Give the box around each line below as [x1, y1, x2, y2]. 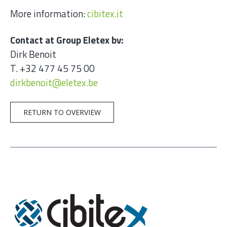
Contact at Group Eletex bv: [10, 32, 124, 48]
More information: [10, 6, 87, 21]
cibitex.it [87, 6, 123, 21]
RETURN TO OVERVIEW [23, 107, 101, 118]
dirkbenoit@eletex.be [10, 75, 98, 90]
